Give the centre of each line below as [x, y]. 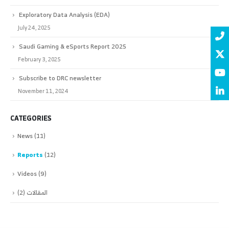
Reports [30, 154]
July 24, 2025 [34, 27]
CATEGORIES [31, 118]
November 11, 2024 [43, 90]
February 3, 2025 [39, 59]
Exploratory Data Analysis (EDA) [64, 14]
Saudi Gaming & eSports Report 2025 [73, 46]
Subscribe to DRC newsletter [60, 78]
